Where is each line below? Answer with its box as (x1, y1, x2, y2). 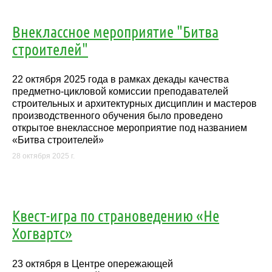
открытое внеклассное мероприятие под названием (12, 123, 247, 134)
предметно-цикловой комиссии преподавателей (12, 86, 228, 97)
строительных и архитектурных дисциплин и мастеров (12, 98, 257, 109)
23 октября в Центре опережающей (12, 258, 173, 269)
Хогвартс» (12, 223, 72, 243)
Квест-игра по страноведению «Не (12, 206, 219, 225)
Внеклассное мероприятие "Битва (12, 21, 219, 41)
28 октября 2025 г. (12, 152, 75, 161)
